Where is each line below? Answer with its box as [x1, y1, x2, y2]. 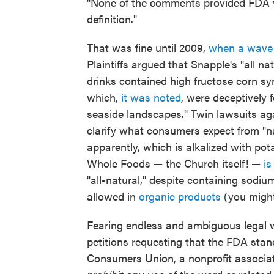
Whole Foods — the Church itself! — [87, 155, 264, 171]
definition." [87, 11, 137, 27]
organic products [139, 188, 221, 204]
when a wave [209, 40, 273, 56]
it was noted [121, 89, 181, 105]
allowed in [87, 188, 139, 204]
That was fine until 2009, [87, 40, 209, 56]
